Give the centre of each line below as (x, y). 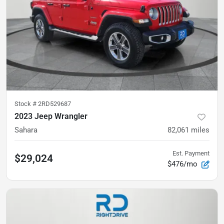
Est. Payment (191, 153)
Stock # (26, 104)
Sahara (26, 130)
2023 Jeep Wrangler (51, 116)
